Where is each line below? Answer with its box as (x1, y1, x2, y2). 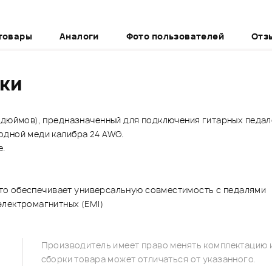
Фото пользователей (126, 30, 225, 42)
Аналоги (59, 30, 99, 42)
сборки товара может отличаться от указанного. (41, 253, 256, 265)
